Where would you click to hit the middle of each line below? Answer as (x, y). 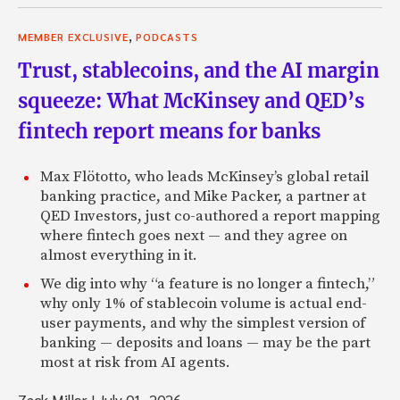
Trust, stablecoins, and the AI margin (199, 70)
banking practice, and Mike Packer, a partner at (203, 196)
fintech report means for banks (169, 131)
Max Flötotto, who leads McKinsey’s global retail (204, 176)
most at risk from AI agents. (135, 362)
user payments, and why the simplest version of (203, 323)
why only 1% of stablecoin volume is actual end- (204, 303)
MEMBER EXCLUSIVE (73, 36)
